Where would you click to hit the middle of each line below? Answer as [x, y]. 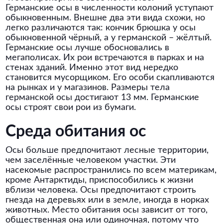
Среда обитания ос [76, 131]
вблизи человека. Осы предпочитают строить [101, 190]
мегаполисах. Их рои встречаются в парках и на [105, 58]
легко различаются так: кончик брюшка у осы [101, 28]
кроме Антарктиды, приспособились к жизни [100, 180]
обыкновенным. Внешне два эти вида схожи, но [106, 18]
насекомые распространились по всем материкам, [111, 170]
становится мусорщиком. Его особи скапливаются [110, 78]
